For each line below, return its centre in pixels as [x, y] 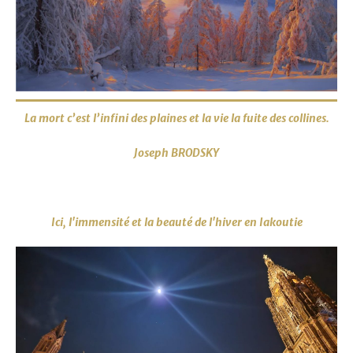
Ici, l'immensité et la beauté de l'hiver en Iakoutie [176, 222]
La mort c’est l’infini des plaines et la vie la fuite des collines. [176, 118]
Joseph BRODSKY [176, 153]
